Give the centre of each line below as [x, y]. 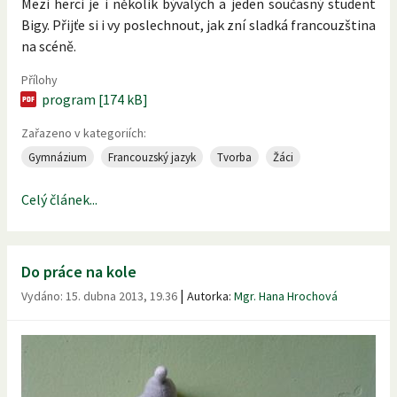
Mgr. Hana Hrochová [286, 296]
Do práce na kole [79, 272]
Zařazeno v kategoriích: [84, 133]
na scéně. [49, 47]
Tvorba [234, 157]
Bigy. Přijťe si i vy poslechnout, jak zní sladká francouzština [198, 25]
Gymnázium [58, 157]
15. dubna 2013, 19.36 [121, 296]
